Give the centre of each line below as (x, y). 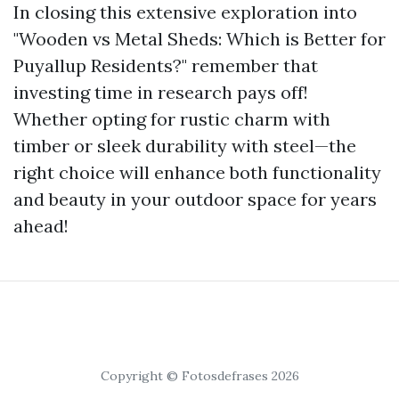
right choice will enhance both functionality (197, 172)
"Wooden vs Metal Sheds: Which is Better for (199, 39)
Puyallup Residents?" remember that (166, 65)
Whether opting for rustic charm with (172, 119)
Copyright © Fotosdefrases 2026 (199, 376)
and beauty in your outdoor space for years (195, 199)
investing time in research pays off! (161, 92)
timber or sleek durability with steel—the (185, 146)
